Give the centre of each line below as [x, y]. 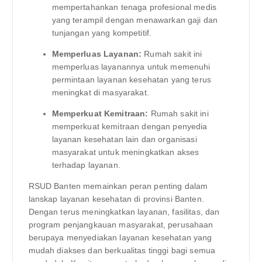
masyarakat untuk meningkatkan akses [125, 152]
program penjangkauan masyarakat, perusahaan [121, 224]
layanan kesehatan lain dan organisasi [124, 139]
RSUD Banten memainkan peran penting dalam [118, 186]
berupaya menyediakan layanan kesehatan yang [120, 237]
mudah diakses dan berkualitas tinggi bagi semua [122, 250]
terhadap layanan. [86, 165]
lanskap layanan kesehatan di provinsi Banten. [116, 199]
